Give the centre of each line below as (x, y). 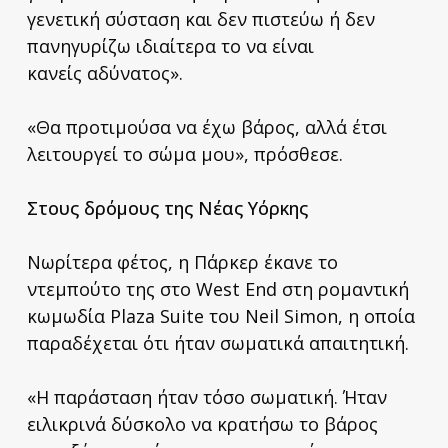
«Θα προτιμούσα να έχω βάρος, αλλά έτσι (206, 126)
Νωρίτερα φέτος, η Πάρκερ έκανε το (182, 261)
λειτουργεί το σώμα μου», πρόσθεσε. (184, 153)
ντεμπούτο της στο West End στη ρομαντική (217, 288)
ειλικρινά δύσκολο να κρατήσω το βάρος (202, 423)
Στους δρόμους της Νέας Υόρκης (167, 207)
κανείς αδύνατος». (104, 72)
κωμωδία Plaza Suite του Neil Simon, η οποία (220, 315)
